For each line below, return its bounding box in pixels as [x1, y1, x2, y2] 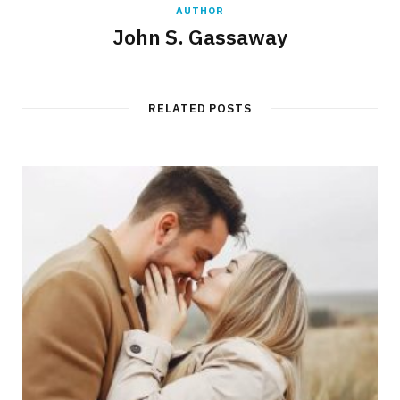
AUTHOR [176, 4, 224, 18]
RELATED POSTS [147, 101, 253, 117]
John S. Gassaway [112, 23, 287, 51]
